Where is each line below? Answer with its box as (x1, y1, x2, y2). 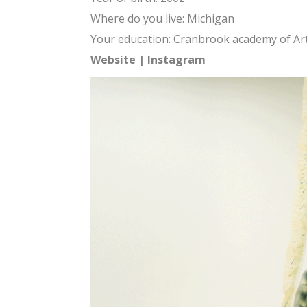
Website (90, 52, 136, 67)
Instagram (147, 52, 206, 67)
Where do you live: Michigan (90, 11, 234, 26)
